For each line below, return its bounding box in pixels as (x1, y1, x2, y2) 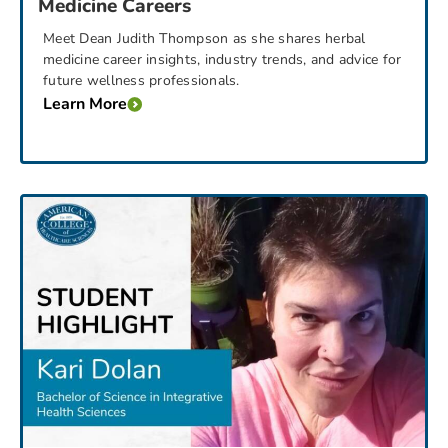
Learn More (43, 93, 127, 116)
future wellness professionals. (43, 70, 240, 90)
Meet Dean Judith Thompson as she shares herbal (43, 28, 366, 48)
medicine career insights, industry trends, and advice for (43, 49, 402, 69)
